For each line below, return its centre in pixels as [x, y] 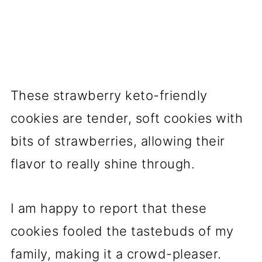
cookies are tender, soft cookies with [127, 118]
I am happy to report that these [108, 208]
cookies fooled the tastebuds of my [122, 231]
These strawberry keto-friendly [109, 96]
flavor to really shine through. [103, 164]
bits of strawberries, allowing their [118, 141]
